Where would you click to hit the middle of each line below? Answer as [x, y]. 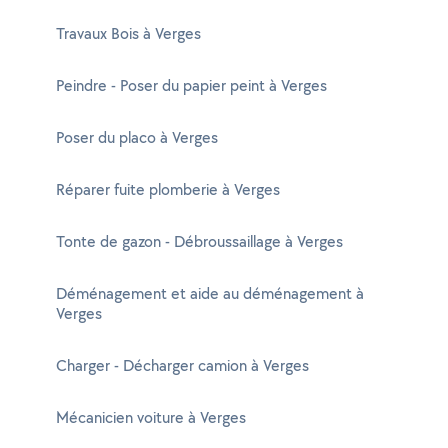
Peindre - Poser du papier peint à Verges [191, 85]
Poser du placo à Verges [137, 137]
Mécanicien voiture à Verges [151, 417]
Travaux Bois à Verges [128, 33]
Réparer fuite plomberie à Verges [168, 189]
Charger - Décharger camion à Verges [182, 365]
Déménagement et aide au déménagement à [210, 293]
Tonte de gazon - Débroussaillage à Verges [199, 241]
